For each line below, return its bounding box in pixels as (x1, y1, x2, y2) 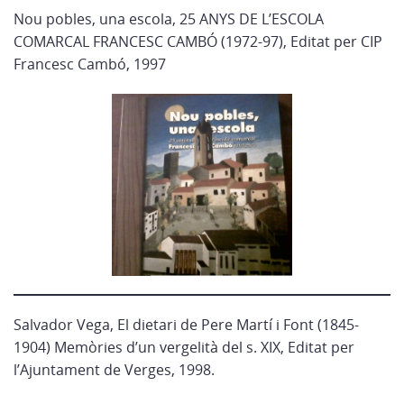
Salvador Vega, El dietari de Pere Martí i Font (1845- (14, 315, 359, 335)
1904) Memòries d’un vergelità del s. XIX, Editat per (14, 337, 354, 357)
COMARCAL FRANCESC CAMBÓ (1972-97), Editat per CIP (14, 32, 382, 51)
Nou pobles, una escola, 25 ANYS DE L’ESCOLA (14, 9, 324, 29)
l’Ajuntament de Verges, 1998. (14, 360, 215, 380)
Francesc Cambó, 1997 (14, 54, 166, 74)
